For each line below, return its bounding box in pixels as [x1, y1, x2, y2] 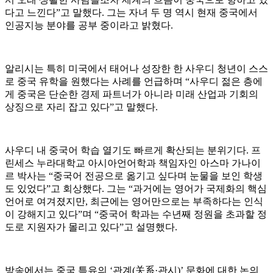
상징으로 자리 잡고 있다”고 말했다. [5, 102, 158, 113]
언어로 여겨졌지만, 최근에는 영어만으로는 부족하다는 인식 [5, 196, 263, 207]
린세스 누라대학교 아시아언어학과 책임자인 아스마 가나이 [5, 158, 261, 169]
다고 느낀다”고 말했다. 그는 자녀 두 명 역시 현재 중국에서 [5, 7, 258, 18]
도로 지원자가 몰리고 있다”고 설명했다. [5, 222, 177, 233]
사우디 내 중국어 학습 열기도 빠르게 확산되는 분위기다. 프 [5, 145, 261, 156]
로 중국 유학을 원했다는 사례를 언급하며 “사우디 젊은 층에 [5, 76, 263, 87]
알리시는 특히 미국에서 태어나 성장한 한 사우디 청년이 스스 [5, 63, 268, 74]
